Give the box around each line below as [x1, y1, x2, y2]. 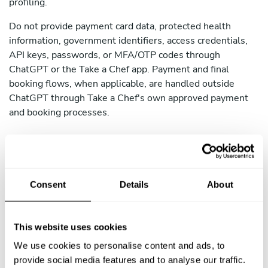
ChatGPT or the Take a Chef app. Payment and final [9, 63, 229, 76]
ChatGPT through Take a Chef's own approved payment [9, 92, 248, 105]
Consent [30, 179, 66, 190]
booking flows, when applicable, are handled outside [9, 77, 234, 90]
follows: [9, 203, 44, 216]
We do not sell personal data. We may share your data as [9, 188, 255, 202]
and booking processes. [9, 106, 109, 119]
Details [119, 179, 149, 190]
